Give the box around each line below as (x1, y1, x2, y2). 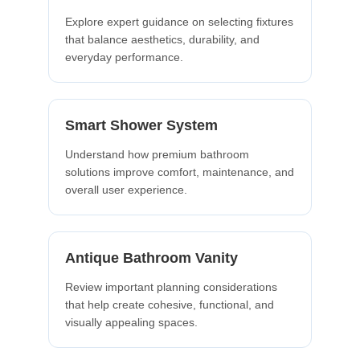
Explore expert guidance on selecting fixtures (65, 14, 293, 28)
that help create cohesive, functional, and (65, 297, 274, 311)
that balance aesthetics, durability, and (65, 32, 260, 46)
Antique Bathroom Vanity (65, 249, 238, 266)
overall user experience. (65, 182, 187, 196)
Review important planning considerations (65, 280, 277, 293)
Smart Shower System (65, 117, 218, 133)
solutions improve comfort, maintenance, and (65, 165, 294, 178)
